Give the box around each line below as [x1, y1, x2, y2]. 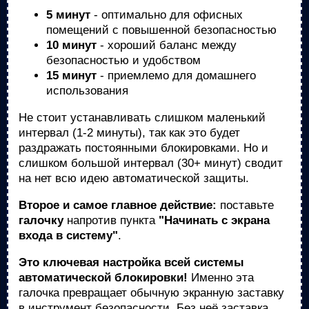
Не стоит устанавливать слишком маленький [19, 111, 266, 124]
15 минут [46, 69, 97, 82]
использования [46, 84, 128, 97]
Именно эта [188, 271, 254, 284]
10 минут [46, 39, 97, 52]
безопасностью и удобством [46, 54, 201, 67]
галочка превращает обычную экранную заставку [19, 286, 284, 299]
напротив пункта [63, 214, 159, 227]
